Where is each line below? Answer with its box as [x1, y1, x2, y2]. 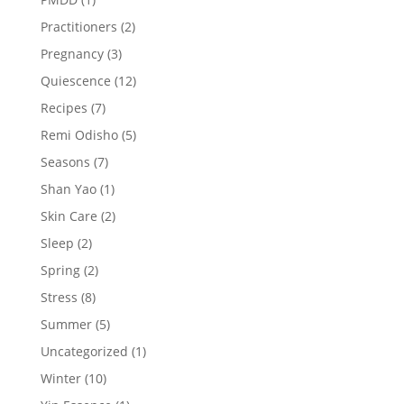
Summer [40, 315, 92, 333]
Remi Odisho [40, 125, 118, 143]
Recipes [40, 98, 87, 116]
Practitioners [40, 17, 117, 35]
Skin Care [40, 207, 97, 225]
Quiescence [40, 71, 111, 89]
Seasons [40, 152, 90, 170]
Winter [40, 369, 81, 387]
